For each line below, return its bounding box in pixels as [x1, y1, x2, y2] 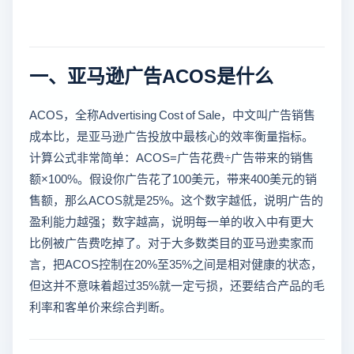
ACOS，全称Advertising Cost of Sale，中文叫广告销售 [29, 106, 315, 123]
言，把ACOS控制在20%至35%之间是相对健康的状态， [29, 255, 322, 273]
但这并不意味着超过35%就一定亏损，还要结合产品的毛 [29, 277, 325, 294]
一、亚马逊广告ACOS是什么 [29, 61, 273, 89]
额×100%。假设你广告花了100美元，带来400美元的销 [29, 170, 317, 187]
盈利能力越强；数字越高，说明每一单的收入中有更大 [29, 213, 314, 230]
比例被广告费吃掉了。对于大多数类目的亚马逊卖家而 [29, 234, 314, 251]
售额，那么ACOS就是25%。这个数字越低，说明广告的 [29, 191, 323, 209]
